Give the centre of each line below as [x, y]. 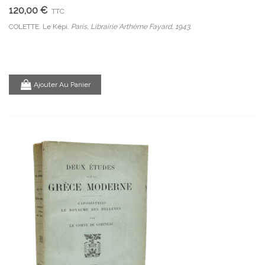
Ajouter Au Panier [62, 84]
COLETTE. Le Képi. [40, 27]
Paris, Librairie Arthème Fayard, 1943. [131, 27]
